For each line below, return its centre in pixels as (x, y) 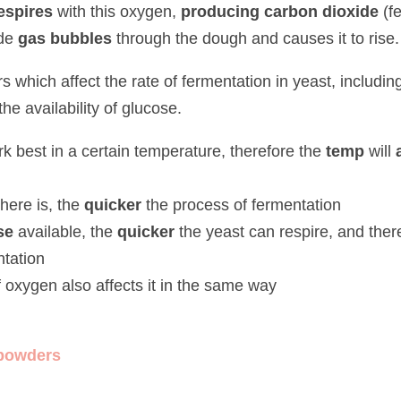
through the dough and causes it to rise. (202, 38)
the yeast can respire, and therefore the (254, 204)
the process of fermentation (192, 177)
